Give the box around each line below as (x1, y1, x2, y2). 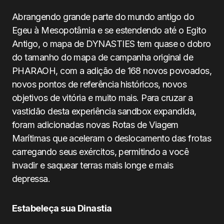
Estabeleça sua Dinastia (12, 203, 112, 213)
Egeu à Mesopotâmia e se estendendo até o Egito (12, 25, 206, 35)
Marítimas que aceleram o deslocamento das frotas (12, 133, 211, 143)
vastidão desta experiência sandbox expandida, (12, 106, 196, 116)
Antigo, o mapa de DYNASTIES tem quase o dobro (12, 38, 211, 49)
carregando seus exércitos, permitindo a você (12, 146, 189, 157)
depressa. (12, 173, 50, 184)
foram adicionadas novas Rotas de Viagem (12, 119, 178, 130)
